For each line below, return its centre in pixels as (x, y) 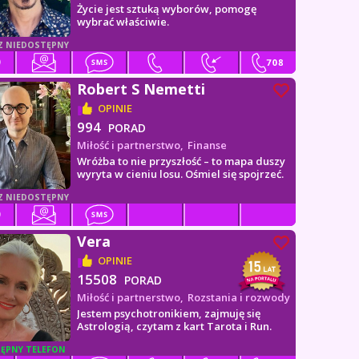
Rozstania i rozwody (239, 297)
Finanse (208, 145)
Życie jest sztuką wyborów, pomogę (167, 9)
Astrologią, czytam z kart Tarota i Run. (175, 326)
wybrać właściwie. (123, 22)
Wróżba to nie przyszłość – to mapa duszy (182, 161)
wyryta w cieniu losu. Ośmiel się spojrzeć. (181, 174)
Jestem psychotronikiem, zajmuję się (169, 313)
